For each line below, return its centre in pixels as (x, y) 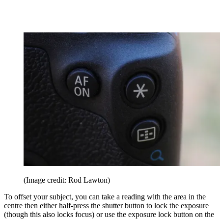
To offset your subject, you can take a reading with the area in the (105, 197)
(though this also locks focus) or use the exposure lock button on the (109, 215)
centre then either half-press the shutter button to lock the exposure (106, 206)
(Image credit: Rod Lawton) (67, 180)
